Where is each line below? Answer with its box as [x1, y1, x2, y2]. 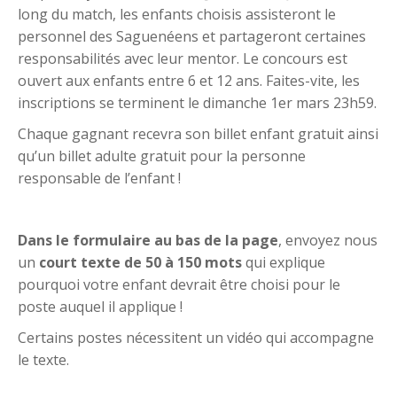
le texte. [18, 350, 69, 370]
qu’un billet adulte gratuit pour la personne [18, 146, 306, 167]
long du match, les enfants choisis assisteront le [18, 4, 336, 25]
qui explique [242, 253, 325, 273]
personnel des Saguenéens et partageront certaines [18, 27, 366, 47]
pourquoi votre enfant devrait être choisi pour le [18, 275, 340, 295]
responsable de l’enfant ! [18, 168, 181, 189]
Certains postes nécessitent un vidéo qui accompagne [18, 328, 374, 348]
